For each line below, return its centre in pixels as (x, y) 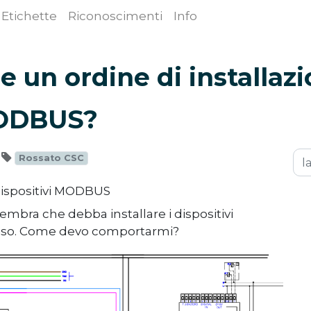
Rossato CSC (52, 158)
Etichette (29, 16)
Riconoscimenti (115, 16)
